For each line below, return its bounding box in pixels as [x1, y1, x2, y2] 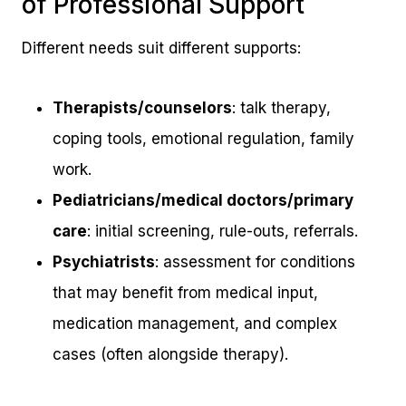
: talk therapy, [232, 99, 331, 118]
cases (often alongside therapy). [53, 345, 288, 364]
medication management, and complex [53, 314, 337, 333]
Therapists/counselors [53, 99, 232, 118]
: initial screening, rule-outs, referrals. [87, 222, 358, 241]
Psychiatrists [53, 253, 155, 272]
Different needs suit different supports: [22, 39, 301, 58]
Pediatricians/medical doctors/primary [53, 191, 353, 210]
